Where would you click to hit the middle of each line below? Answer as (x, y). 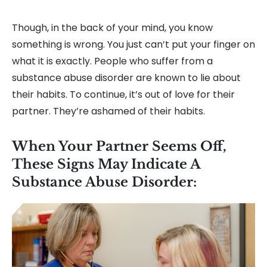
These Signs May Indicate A (106, 164)
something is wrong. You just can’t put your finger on (133, 44)
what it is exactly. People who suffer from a (112, 61)
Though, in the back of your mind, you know (112, 28)
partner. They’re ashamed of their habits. (108, 111)
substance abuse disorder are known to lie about (126, 78)
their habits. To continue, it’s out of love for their (123, 94)
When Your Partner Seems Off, (119, 146)
